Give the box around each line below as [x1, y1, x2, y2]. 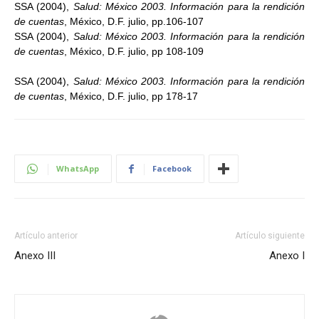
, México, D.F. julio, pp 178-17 [64, 90, 198, 102]
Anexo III [14, 249, 56, 262]
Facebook [152, 163, 192, 174]
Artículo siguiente [235, 231, 305, 241]
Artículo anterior [14, 231, 78, 241]
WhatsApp [56, 163, 99, 174]
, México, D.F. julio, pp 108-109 [64, 46, 204, 57]
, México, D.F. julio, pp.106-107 [64, 16, 204, 27]
